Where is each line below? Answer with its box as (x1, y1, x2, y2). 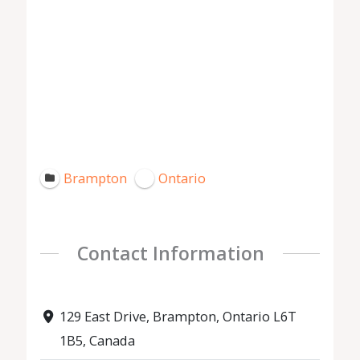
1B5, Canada (59, 331, 135, 350)
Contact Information (76, 240, 264, 267)
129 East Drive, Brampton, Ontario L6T (59, 307, 297, 326)
